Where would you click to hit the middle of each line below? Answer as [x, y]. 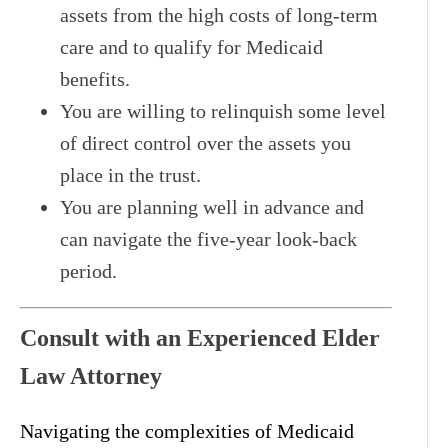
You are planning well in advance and [212, 206]
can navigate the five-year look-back [208, 238]
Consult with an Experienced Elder [200, 337]
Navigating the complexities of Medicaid [187, 430]
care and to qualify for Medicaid [191, 46]
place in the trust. [130, 174]
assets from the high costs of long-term [219, 14]
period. [88, 270]
